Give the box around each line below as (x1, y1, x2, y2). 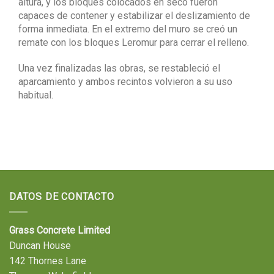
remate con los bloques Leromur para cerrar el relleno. (18, 36, 249, 48)
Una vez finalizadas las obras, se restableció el (18, 62, 220, 75)
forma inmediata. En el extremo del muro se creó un (18, 23, 237, 35)
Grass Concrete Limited (9, 224, 110, 236)
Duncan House (9, 239, 71, 251)
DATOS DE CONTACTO (9, 191, 114, 203)
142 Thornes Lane (9, 254, 86, 267)
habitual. (18, 89, 53, 102)
